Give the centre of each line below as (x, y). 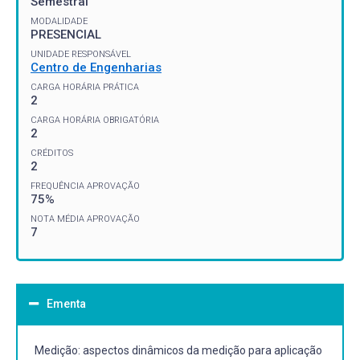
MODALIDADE (59, 21)
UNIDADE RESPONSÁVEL (81, 54)
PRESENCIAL (66, 34)
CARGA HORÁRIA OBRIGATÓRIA (95, 120)
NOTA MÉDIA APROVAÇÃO (85, 219)
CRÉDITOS (52, 153)
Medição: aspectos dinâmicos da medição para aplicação (178, 350)
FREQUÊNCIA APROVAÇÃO (85, 186)
